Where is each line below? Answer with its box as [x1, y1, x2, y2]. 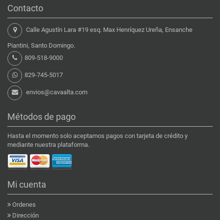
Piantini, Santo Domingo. [7, 41, 75, 49]
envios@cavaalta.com [26, 88, 87, 96]
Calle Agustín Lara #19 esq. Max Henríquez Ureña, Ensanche [25, 26, 192, 33]
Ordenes [12, 200, 36, 208]
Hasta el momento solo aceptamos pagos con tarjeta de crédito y [7, 132, 188, 139]
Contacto [7, 2, 43, 13]
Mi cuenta [7, 179, 46, 190]
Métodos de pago [7, 111, 76, 122]
